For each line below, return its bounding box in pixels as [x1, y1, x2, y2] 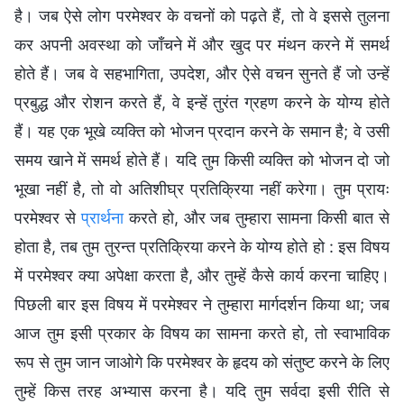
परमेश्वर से [14, 207, 81, 227]
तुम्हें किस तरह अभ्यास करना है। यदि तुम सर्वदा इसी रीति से [14, 381, 390, 400]
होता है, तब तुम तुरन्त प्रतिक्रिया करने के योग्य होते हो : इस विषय [14, 236, 390, 256]
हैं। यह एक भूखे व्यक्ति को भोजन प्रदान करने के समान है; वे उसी [14, 121, 390, 141]
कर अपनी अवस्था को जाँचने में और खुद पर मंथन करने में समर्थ [14, 34, 390, 54]
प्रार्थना [80, 207, 124, 227]
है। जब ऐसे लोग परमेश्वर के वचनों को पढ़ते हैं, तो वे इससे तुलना [14, 5, 390, 25]
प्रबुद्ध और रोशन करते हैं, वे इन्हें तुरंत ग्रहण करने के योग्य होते [14, 92, 390, 112]
